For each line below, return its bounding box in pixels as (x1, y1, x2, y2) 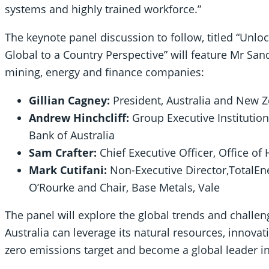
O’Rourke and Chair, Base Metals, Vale (29, 180, 223, 195)
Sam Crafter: (29, 145, 97, 160)
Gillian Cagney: (29, 92, 110, 107)
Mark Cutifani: (29, 162, 107, 177)
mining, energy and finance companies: (5, 64, 207, 79)
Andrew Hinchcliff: (29, 110, 129, 125)
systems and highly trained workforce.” (5, 2, 201, 17)
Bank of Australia (29, 127, 115, 142)
